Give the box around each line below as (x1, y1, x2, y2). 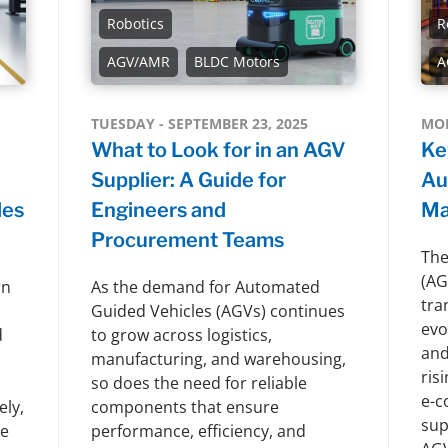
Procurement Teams (90, 227, 284, 252)
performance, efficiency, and (90, 419, 306, 442)
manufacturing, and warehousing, (90, 347, 346, 370)
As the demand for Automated (90, 275, 320, 298)
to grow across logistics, (90, 323, 272, 346)
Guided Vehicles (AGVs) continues (90, 299, 345, 322)
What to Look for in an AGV (90, 137, 345, 162)
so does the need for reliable (90, 371, 307, 394)
